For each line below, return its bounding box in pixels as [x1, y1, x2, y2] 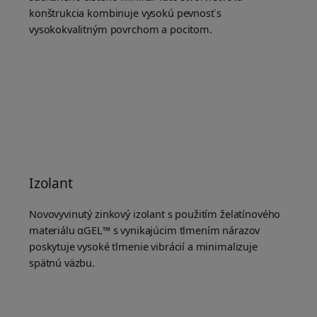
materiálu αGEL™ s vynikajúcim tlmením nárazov [29, 223, 260, 238]
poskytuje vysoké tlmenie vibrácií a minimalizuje [29, 239, 258, 254]
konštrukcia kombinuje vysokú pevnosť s [29, 6, 222, 21]
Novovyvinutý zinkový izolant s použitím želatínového [29, 207, 281, 221]
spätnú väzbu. [29, 255, 96, 270]
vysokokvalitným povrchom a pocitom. [29, 22, 212, 37]
